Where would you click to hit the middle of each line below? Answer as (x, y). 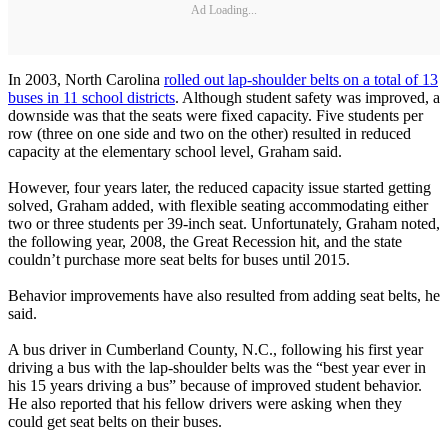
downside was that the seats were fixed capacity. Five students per (215, 116)
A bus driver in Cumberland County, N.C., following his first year (215, 350)
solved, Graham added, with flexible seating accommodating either (218, 206)
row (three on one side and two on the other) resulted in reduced (209, 134)
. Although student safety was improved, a (307, 98)
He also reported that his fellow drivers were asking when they (205, 404)
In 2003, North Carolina (86, 80)
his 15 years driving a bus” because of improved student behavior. (215, 386)
